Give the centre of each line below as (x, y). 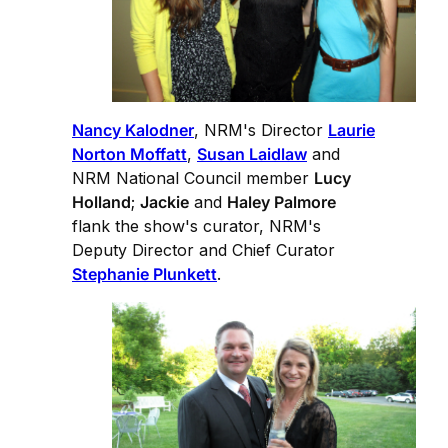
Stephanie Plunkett (144, 273)
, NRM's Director (261, 129)
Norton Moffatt (129, 153)
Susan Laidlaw (252, 153)
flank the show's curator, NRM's (196, 225)
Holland (101, 201)
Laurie (351, 129)
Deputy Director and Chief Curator (203, 249)
